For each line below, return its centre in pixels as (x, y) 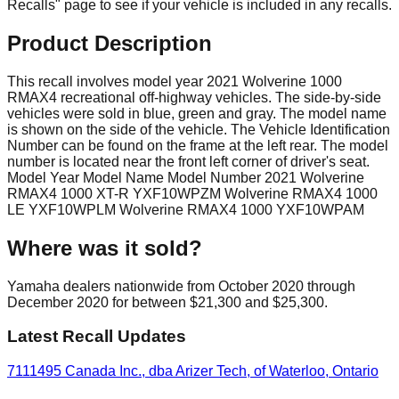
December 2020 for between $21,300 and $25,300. (167, 302)
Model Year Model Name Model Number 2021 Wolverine (186, 177)
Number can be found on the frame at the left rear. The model (198, 145)
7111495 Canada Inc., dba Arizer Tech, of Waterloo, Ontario (193, 371)
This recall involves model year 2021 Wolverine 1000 (175, 81)
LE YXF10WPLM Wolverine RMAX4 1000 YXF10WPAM (186, 209)
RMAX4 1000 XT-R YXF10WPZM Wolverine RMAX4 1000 (192, 193)
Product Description (110, 43)
